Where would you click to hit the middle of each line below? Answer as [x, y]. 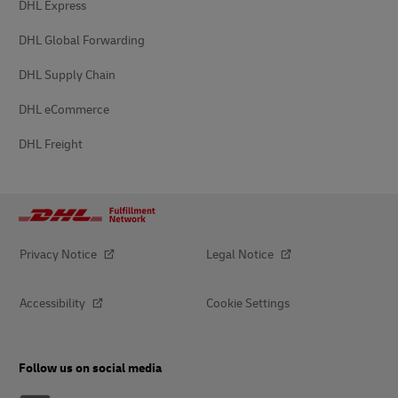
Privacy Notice [60, 254]
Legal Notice [241, 254]
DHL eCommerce [64, 110]
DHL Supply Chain [67, 76]
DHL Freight [51, 145]
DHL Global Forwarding [82, 41]
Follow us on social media [90, 368]
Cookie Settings [248, 303]
